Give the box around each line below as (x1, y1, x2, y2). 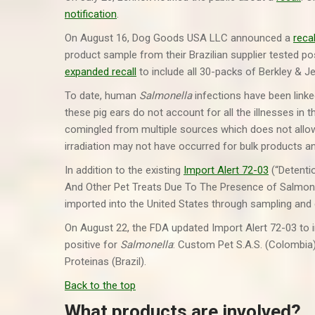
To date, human (65, 89, 139, 102)
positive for (65, 238, 120, 251)
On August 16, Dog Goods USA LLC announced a (65, 32, 293, 44)
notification (65, 8, 117, 20)
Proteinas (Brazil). (65, 255, 146, 268)
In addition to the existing (65, 164, 184, 176)
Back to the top (65, 279, 136, 292)
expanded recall (65, 65, 136, 78)
